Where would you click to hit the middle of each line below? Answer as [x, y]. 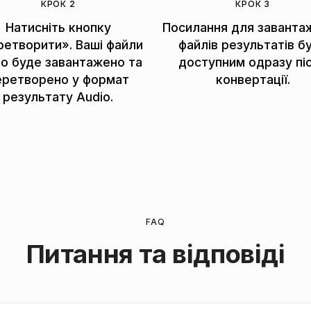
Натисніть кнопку [58, 27]
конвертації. [253, 79]
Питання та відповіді [155, 253]
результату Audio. [58, 96]
